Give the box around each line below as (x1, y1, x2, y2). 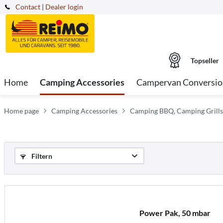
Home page (4, 107, 39, 115)
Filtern (30, 152, 52, 160)
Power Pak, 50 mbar (139, 208, 211, 218)
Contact (15, 2, 40, 11)
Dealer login (45, 2, 83, 11)
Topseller (190, 56, 219, 65)
